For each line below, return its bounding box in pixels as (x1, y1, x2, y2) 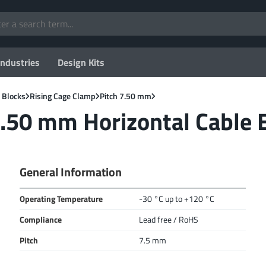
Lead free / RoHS (139, 213, 199, 226)
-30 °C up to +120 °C (139, 192, 215, 205)
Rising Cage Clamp (30, 90, 96, 102)
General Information (20, 163, 122, 181)
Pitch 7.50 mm (100, 90, 151, 102)
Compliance (20, 213, 62, 226)
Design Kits (58, 55, 104, 69)
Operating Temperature (20, 192, 103, 205)
